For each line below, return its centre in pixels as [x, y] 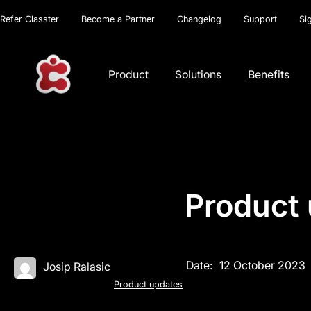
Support [260, 19]
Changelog [199, 19]
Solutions [199, 74]
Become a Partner [118, 19]
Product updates [148, 285]
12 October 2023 [262, 266]
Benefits [269, 74]
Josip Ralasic [77, 267]
